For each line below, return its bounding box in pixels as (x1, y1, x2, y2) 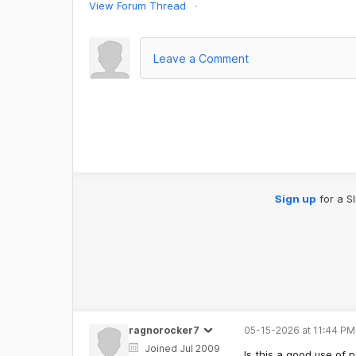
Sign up (274, 192, 316, 205)
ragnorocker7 (128, 324, 199, 336)
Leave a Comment (153, 51, 249, 65)
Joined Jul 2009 (144, 342, 220, 354)
